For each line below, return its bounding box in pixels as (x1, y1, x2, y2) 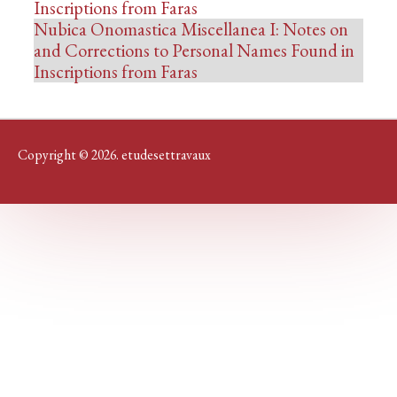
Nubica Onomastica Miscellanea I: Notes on (34, 17, 348, 41)
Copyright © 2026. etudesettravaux (18, 145, 211, 164)
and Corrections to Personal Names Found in (34, 38, 354, 62)
